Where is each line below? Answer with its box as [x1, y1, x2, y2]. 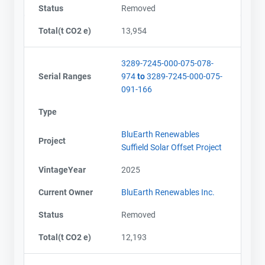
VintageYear [38, 164, 86, 174]
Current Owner [38, 187, 93, 197]
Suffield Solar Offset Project [121, 142, 222, 152]
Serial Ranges [38, 71, 91, 81]
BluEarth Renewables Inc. [121, 187, 215, 197]
